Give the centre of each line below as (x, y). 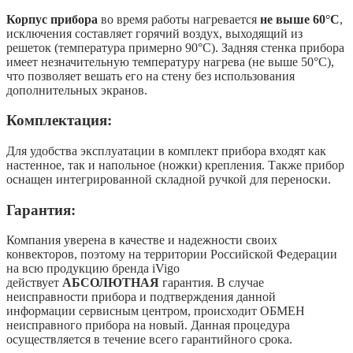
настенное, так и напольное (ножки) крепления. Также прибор (175, 165)
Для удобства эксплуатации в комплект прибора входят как (166, 151)
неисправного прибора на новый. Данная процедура (148, 325)
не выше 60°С (300, 19)
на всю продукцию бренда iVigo (93, 269)
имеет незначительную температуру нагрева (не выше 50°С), (170, 61)
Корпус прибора (52, 19)
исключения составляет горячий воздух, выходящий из (154, 33)
